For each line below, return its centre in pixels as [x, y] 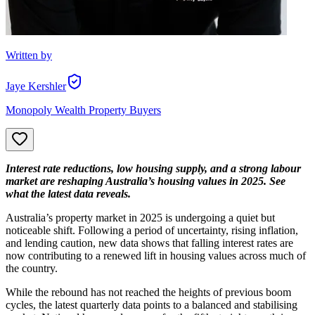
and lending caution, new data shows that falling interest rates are [149, 243]
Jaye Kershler [36, 86]
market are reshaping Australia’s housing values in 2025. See [146, 181]
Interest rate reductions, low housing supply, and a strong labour [153, 168]
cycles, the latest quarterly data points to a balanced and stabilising [152, 304]
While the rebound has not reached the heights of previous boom [148, 292]
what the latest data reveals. [68, 193]
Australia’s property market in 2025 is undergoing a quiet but [140, 217]
